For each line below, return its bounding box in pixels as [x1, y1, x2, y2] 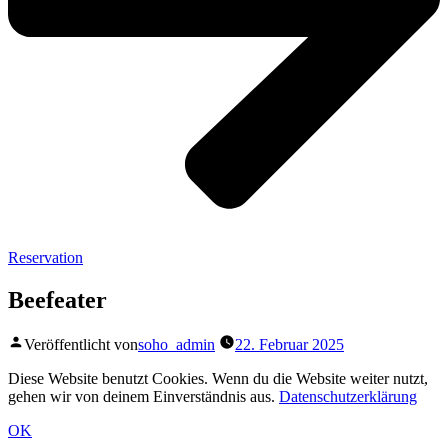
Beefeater [8, 287, 107, 314]
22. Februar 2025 [235, 336, 344, 354]
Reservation [8, 249, 83, 267]
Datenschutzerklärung [279, 388, 417, 406]
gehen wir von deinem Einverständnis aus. [8, 388, 279, 406]
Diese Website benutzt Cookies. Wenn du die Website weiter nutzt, [8, 370, 428, 388]
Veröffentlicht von [24, 336, 138, 354]
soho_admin [138, 336, 215, 354]
